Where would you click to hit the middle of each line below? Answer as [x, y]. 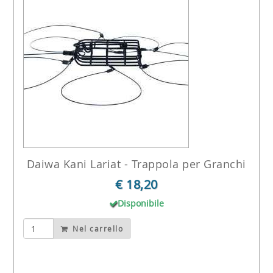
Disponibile [140, 203]
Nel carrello [97, 229]
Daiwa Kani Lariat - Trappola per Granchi [136, 164]
